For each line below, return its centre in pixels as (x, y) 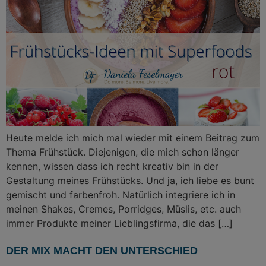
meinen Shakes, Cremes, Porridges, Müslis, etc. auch (123, 209)
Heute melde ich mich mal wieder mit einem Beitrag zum (133, 137)
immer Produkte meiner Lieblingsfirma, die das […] (119, 223)
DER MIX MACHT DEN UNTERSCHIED (102, 251)
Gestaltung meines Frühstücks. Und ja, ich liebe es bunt (130, 180)
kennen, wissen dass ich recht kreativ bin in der (112, 166)
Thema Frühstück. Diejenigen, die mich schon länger (123, 152)
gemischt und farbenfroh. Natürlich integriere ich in (121, 194)
